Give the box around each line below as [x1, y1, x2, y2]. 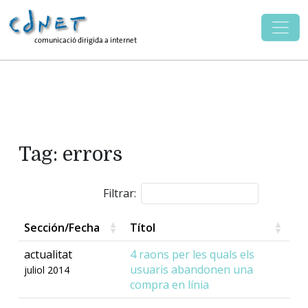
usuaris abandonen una [130, 262, 253, 278]
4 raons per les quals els [130, 247, 254, 263]
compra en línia [130, 277, 209, 293]
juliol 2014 [24, 263, 69, 277]
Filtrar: [103, 186, 137, 201]
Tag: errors [19, 142, 122, 166]
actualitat [24, 247, 72, 263]
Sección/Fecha [24, 220, 100, 236]
